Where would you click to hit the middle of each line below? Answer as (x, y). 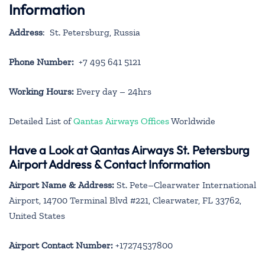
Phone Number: (41, 62)
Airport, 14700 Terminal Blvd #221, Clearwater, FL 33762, (125, 200)
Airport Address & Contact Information (109, 164)
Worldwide (192, 121)
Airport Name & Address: (62, 185)
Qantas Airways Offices (121, 121)
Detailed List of (41, 121)
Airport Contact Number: (61, 245)
